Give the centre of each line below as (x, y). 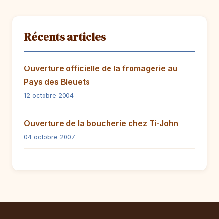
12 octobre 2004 (49, 96)
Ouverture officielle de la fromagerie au (101, 68)
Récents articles (65, 37)
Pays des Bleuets (57, 82)
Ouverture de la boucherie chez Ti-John (101, 123)
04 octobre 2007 (50, 137)
